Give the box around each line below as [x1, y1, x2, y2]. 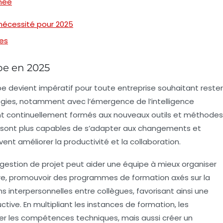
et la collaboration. [109, 136, 181, 147]
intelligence [151, 96, 194, 107]
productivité [64, 136, 109, 147]
